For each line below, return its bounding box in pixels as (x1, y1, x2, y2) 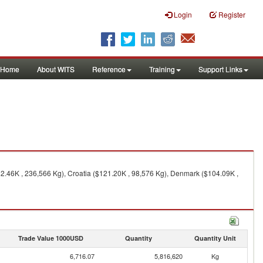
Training (149, 64, 175, 74)
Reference (92, 64, 126, 74)
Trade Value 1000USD (18, 234, 83, 242)
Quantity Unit (194, 234, 236, 242)
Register (218, 9, 245, 19)
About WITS (37, 64, 75, 74)
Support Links (198, 64, 242, 74)
